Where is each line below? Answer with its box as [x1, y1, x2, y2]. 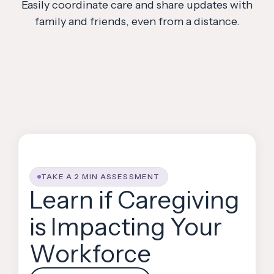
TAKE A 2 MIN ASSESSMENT [41, 172, 160, 182]
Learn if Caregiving [29, 185, 239, 215]
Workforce [29, 239, 151, 269]
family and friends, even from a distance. [34, 15, 240, 29]
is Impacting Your [29, 212, 222, 242]
